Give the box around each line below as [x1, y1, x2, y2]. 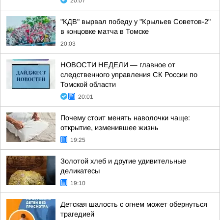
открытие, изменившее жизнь [60, 124, 159, 132]
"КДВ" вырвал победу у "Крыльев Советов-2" [60, 18, 211, 26]
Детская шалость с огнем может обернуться [60, 200, 207, 208]
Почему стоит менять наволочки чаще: [60, 114, 190, 122]
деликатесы [60, 167, 100, 175]
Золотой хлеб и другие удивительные [60, 157, 186, 165]
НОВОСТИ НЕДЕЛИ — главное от [60, 61, 175, 69]
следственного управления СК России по [60, 71, 197, 79]
